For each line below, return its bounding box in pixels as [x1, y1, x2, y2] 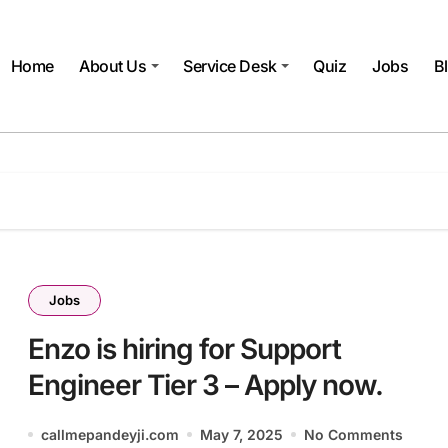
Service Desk [183, 56, 277, 76]
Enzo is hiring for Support [28, 331, 341, 366]
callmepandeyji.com [41, 425, 179, 443]
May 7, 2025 [200, 425, 283, 443]
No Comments [304, 425, 403, 443]
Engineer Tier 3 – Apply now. [28, 367, 383, 402]
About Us [79, 56, 147, 76]
